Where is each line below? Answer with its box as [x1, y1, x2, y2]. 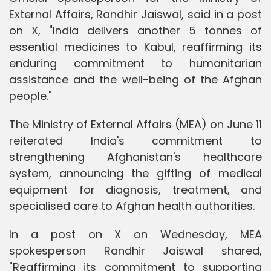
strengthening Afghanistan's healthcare [9, 149, 262, 165]
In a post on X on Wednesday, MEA [9, 226, 262, 242]
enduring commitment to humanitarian [9, 55, 262, 71]
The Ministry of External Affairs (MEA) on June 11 [9, 116, 262, 132]
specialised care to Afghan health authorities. [9, 198, 255, 214]
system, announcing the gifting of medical [9, 165, 262, 181]
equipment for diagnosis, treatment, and [9, 181, 262, 197]
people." [9, 88, 52, 103]
